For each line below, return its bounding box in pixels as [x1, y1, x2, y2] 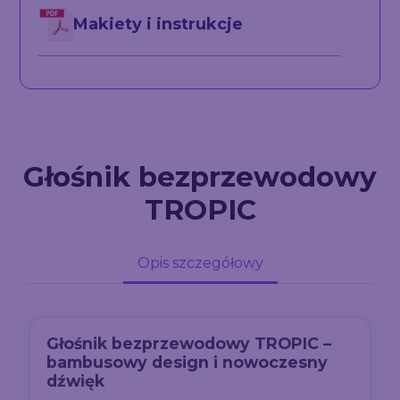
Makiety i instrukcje [72, 13, 243, 34]
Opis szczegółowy [137, 254, 263, 271]
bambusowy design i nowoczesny [46, 353, 329, 372]
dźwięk [46, 371, 105, 391]
